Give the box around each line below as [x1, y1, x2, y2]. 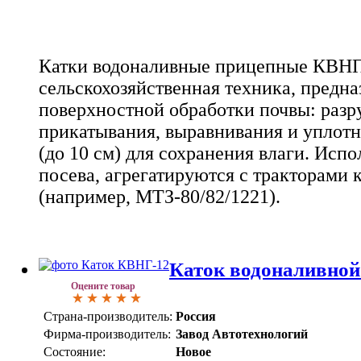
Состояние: [44, 345, 106, 359]
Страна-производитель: [44, 309, 172, 324]
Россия [176, 309, 216, 324]
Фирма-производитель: [44, 327, 171, 342]
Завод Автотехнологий [176, 327, 308, 342]
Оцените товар [71, 280, 135, 293]
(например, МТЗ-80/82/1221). [39, 186, 280, 208]
